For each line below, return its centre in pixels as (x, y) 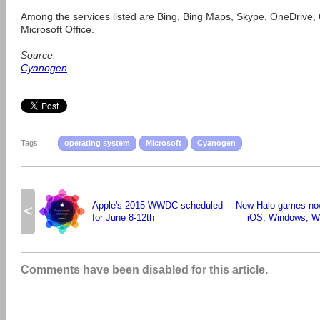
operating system (97, 143)
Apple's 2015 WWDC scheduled (157, 205)
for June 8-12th (123, 217)
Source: (38, 55)
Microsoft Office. (57, 29)
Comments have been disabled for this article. (144, 270)
